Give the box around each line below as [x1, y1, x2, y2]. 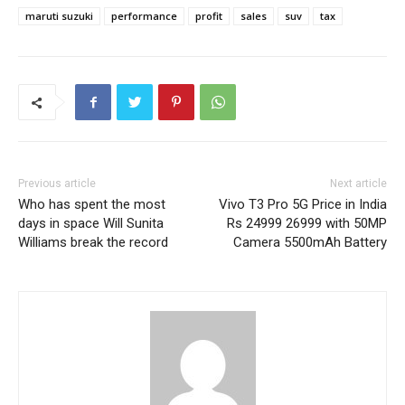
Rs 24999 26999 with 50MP [226, 215, 387, 231]
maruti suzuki [25, 9, 93, 23]
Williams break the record [18, 234, 168, 250]
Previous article [18, 177, 96, 190]
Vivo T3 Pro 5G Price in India [218, 196, 387, 212]
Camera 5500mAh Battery [232, 234, 387, 250]
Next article [329, 177, 387, 190]
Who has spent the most [18, 196, 165, 212]
